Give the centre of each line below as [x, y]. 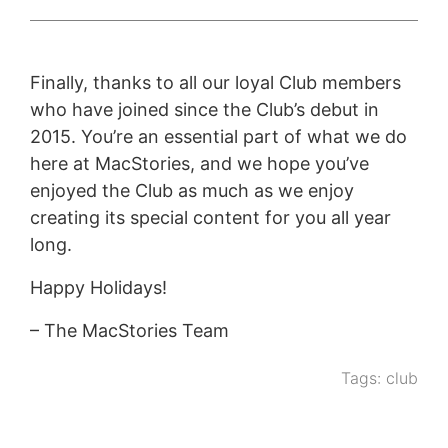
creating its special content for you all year [210, 217]
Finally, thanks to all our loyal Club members [215, 82]
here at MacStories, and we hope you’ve [199, 163]
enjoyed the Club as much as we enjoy [191, 190]
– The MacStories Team [129, 330]
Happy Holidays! [98, 287]
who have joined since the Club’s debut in [204, 109]
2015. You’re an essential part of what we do [218, 136]
